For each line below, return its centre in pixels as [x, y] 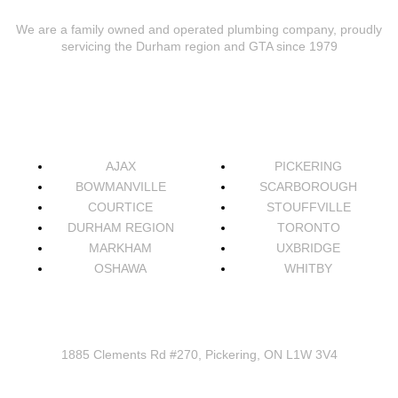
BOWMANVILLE [120, 187]
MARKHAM [121, 248]
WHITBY [308, 269]
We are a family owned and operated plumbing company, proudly [199, 30]
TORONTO [308, 228]
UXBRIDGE [308, 248]
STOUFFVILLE [308, 207]
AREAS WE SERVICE [199, 126]
